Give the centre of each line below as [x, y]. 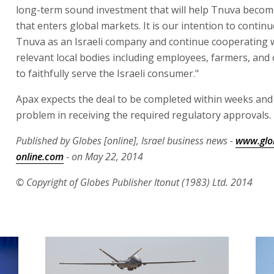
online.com [40, 157]
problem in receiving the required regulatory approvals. [143, 115]
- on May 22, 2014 [103, 157]
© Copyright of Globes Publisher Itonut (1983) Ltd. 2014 [134, 182]
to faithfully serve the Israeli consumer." [107, 73]
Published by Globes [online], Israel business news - [126, 141]
